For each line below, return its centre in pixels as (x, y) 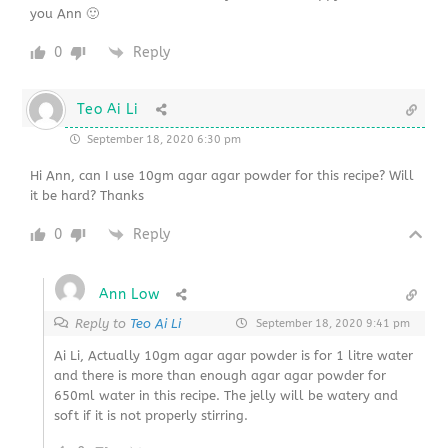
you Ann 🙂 (65, 13)
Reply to (103, 323)
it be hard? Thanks (87, 195)
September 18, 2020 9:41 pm (331, 323)
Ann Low (129, 294)
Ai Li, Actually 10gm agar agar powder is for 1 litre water (234, 355)
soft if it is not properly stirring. (151, 415)
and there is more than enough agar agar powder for (220, 375)
